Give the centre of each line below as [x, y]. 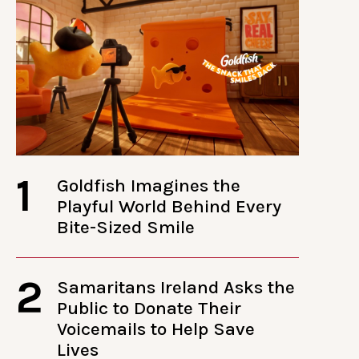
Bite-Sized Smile [126, 227]
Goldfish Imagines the [149, 185]
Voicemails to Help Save [156, 329]
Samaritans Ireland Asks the [176, 287]
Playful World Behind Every [169, 206]
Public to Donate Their [149, 308]
